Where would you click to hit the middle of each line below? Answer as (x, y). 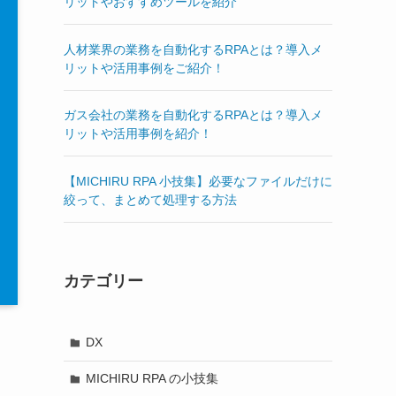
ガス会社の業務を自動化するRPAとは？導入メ (193, 115)
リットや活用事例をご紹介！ (144, 68)
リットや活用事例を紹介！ (138, 134)
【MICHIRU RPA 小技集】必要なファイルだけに (198, 181)
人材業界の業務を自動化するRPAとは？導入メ (193, 49)
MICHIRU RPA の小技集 (152, 379)
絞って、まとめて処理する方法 (150, 199)
